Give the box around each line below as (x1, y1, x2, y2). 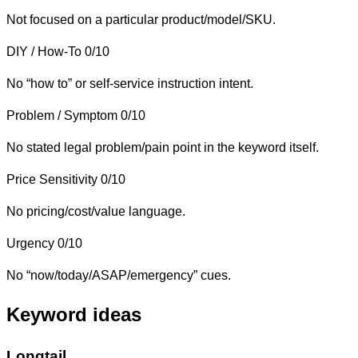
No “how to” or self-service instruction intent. (6, 76, 253, 90)
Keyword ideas (6, 304, 141, 326)
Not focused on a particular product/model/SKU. (6, 12, 276, 26)
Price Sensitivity (6, 172, 97, 186)
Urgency (6, 236, 54, 250)
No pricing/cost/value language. (6, 204, 185, 218)
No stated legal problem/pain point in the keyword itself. (6, 140, 319, 154)
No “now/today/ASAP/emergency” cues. (6, 268, 231, 282)
